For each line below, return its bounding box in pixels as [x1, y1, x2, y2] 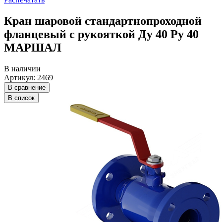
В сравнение [8, 83, 46, 91]
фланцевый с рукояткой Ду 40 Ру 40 [4, 27, 199, 41]
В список [8, 94, 35, 102]
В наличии [4, 64, 41, 73]
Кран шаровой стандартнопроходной [4, 14, 202, 27]
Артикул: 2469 [4, 73, 53, 82]
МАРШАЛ [4, 41, 61, 54]
